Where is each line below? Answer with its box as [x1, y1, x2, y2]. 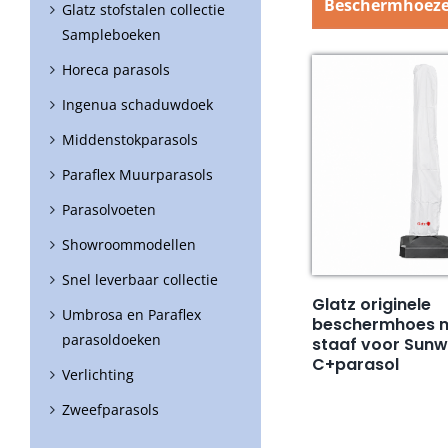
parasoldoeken [62, 330, 161, 350]
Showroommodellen [62, 235, 196, 255]
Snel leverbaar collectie [62, 270, 218, 290]
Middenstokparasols [62, 130, 198, 150]
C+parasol [312, 353, 400, 377]
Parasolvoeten [62, 200, 156, 220]
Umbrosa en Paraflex [62, 305, 201, 325]
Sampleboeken [62, 25, 161, 45]
